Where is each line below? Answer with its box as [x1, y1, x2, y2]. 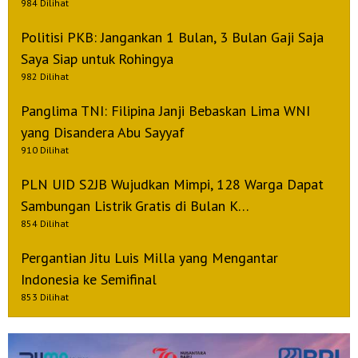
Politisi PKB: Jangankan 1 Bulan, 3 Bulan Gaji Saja [21, 28, 324, 46]
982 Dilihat [21, 70, 69, 82]
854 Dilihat [21, 217, 69, 229]
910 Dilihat [21, 144, 69, 156]
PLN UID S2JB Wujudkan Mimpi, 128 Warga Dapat [21, 175, 324, 193]
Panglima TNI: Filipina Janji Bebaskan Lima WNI [21, 101, 310, 120]
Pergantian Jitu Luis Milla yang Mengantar [21, 249, 278, 267]
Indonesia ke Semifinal [21, 270, 157, 288]
